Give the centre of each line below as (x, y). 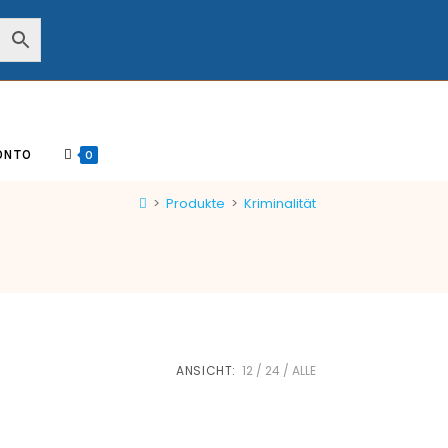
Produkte (195, 203)
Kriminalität (280, 203)
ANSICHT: (206, 370)
